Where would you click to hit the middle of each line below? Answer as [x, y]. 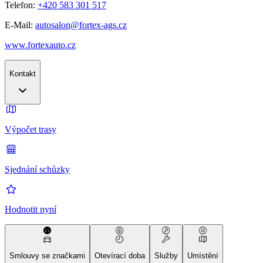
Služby [166, 256]
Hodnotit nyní [31, 210]
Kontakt [23, 74]
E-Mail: [20, 25]
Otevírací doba [120, 256]
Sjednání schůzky [37, 170]
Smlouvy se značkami [47, 256]
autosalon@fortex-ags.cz [81, 25]
